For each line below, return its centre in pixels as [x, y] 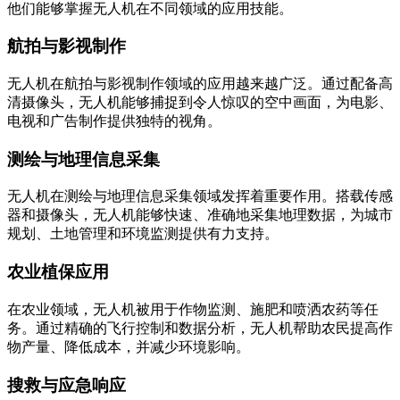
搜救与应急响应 [67, 385]
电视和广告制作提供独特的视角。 [114, 121]
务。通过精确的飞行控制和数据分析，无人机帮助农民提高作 [200, 328]
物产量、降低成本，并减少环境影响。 [129, 346]
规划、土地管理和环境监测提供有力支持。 [143, 234]
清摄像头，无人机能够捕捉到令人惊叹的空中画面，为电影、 [200, 102]
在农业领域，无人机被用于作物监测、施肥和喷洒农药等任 [193, 309]
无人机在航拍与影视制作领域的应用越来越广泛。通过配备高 [200, 83]
